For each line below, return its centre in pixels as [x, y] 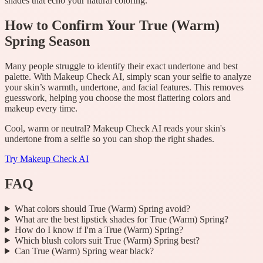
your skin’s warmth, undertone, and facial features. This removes [124, 87]
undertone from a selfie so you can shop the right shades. [109, 139]
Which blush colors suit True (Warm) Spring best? [107, 240]
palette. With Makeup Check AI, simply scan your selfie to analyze [128, 77]
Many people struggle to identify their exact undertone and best [121, 66]
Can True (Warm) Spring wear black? [84, 251]
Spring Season [47, 41]
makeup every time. [41, 109]
